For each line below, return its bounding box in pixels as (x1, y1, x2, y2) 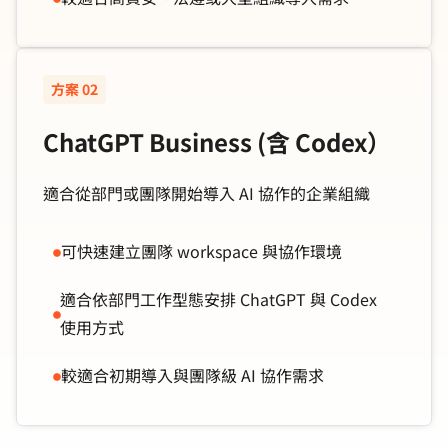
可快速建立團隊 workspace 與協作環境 (61, 238, 342, 263)
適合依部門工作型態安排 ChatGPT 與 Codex (59, 286, 377, 311)
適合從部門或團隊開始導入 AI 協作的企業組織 (43, 180, 370, 205)
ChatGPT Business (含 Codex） (43, 123, 391, 159)
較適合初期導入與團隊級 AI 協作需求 (61, 362, 324, 387)
